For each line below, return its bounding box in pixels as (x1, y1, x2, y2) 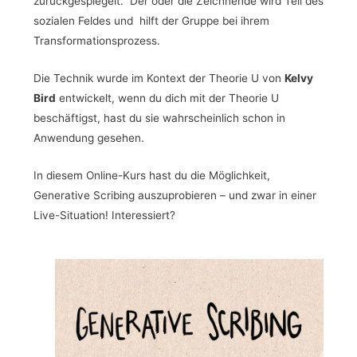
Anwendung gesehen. (33, 131, 147, 144)
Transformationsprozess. (33, 33, 160, 47)
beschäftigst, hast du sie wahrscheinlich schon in (33, 111, 285, 124)
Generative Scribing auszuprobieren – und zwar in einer (33, 188, 316, 202)
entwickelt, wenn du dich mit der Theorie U (55, 91, 279, 104)
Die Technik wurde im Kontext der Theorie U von (33, 71, 284, 84)
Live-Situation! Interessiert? (33, 208, 175, 222)
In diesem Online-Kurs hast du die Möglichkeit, (33, 168, 270, 182)
